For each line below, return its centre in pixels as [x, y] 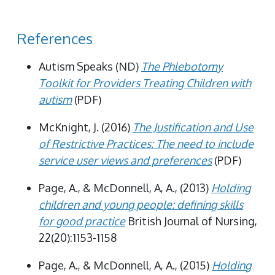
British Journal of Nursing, [191, 221]
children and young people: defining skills [141, 204]
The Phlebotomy [182, 66]
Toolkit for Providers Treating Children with [145, 83]
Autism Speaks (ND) [90, 66]
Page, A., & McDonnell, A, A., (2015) [125, 265]
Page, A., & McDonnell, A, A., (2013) [125, 188]
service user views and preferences [125, 160]
